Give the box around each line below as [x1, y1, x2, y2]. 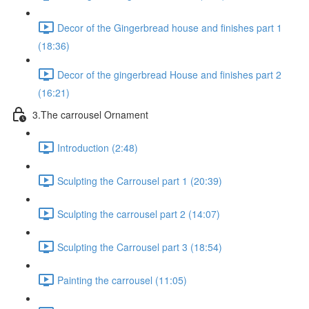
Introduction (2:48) [57, 140, 138, 154]
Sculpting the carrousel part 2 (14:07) [57, 206, 220, 221]
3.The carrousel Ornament [32, 107, 148, 121]
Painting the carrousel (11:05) [57, 272, 187, 287]
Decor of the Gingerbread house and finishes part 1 [57, 20, 282, 34]
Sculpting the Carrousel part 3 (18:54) [57, 239, 222, 254]
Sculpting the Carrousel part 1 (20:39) [57, 173, 222, 188]
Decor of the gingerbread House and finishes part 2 [57, 67, 281, 81]
